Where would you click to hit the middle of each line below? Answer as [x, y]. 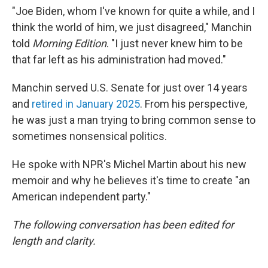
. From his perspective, [194, 104]
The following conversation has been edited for [123, 225]
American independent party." [81, 197]
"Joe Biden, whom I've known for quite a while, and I [133, 11]
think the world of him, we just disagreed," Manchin [132, 27]
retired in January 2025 [86, 104]
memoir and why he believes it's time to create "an [131, 180]
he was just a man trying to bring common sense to [134, 120]
